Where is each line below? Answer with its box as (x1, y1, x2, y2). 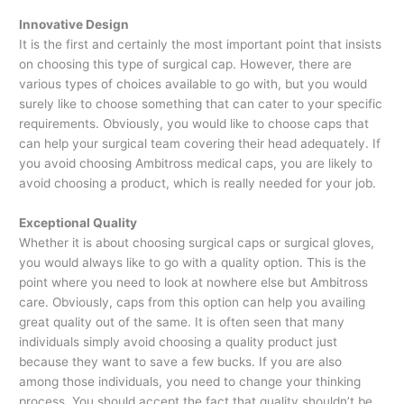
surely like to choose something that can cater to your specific (19, 96, 383, 112)
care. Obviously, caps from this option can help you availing (19, 295, 366, 310)
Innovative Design (19, 17, 130, 32)
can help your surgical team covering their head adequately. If (19, 136, 381, 151)
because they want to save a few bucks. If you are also (19, 354, 343, 370)
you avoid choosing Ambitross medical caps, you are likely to (19, 156, 373, 171)
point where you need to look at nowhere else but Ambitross (19, 275, 369, 290)
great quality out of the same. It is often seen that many (19, 315, 345, 330)
